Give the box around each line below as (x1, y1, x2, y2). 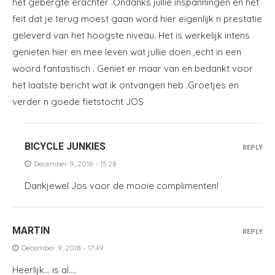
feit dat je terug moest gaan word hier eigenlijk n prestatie (12, 12, 262, 25)
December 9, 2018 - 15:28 (34, 158, 117, 168)
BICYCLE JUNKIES (25, 140, 106, 152)
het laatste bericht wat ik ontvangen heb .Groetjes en (12, 79, 239, 91)
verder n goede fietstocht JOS (12, 95, 144, 107)
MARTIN (12, 224, 50, 236)
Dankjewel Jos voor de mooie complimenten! (25, 179, 219, 192)
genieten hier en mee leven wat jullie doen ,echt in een (12, 45, 241, 58)
